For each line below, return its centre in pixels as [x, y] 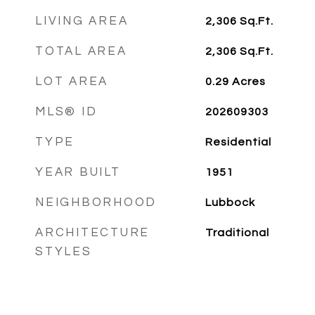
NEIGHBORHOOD [96, 202]
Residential [238, 142]
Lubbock [230, 202]
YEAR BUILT [78, 172]
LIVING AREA [82, 21]
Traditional [237, 233]
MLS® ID [66, 112]
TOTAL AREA [81, 51]
